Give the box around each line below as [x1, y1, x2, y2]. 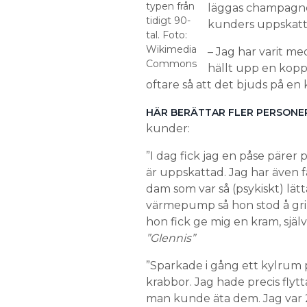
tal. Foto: [145, 29, 187, 41]
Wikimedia [145, 43, 197, 56]
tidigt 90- [145, 14, 191, 27]
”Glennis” [145, 232, 195, 245]
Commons [145, 58, 197, 70]
